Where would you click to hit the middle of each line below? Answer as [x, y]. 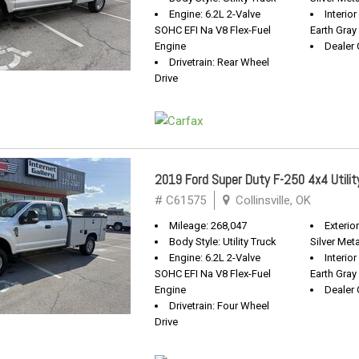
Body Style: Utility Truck [223, 242]
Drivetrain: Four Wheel [219, 306]
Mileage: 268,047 [208, 226]
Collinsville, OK [272, 200]
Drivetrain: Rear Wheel [219, 62]
